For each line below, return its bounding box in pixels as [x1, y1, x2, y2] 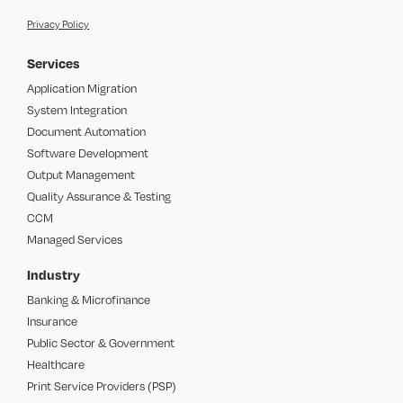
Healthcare [27, 357, 85, 372]
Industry [27, 266, 81, 282]
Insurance [27, 314, 78, 328]
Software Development [27, 146, 149, 160]
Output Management [27, 167, 136, 182]
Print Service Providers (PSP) [27, 379, 177, 393]
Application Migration [27, 81, 138, 95]
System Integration [27, 103, 128, 117]
